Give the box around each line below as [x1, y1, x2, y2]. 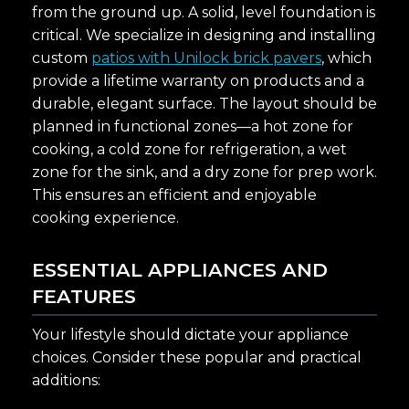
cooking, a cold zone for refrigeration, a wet [32, 140, 347, 158]
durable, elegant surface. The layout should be [32, 94, 377, 112]
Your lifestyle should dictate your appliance [32, 325, 349, 343]
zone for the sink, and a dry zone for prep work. [32, 163, 377, 181]
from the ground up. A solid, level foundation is [32, 3, 375, 21]
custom [32, 48, 91, 67]
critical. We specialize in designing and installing [32, 26, 376, 44]
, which [321, 48, 372, 67]
